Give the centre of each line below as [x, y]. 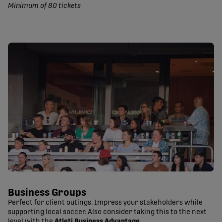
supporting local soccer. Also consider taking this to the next [107, 212]
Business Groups [47, 193]
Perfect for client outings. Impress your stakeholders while [105, 203]
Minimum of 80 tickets [44, 6]
